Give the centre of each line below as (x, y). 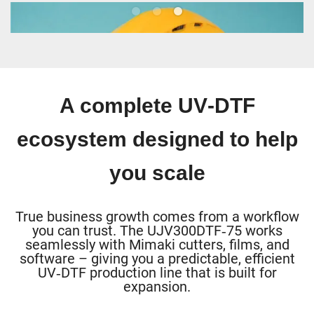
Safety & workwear (157, 76)
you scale (157, 172)
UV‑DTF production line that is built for (157, 272)
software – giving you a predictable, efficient (157, 258)
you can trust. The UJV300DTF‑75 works (157, 230)
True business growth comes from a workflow (157, 216)
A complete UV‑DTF (157, 105)
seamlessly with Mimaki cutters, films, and (157, 244)
